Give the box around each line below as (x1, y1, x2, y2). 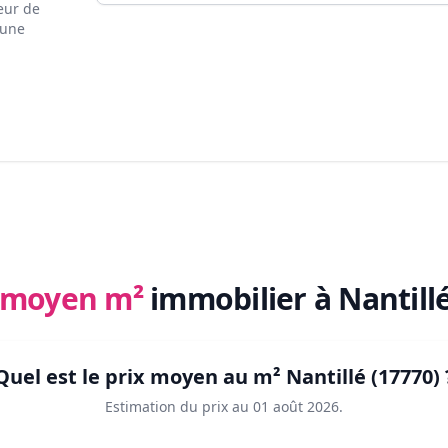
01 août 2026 (253, 397, 339, 417)
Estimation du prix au (105, 397, 249, 417)
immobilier (150, 278, 314, 320)
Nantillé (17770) (285, 363, 440, 391)
